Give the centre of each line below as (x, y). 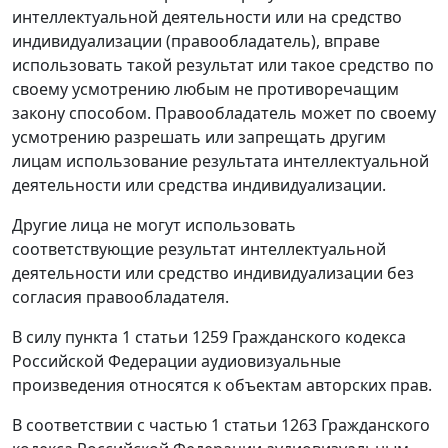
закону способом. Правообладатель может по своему (224, 113)
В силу (38, 337)
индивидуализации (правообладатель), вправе (196, 41)
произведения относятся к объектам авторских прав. (222, 385)
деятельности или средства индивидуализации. (199, 185)
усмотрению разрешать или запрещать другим (199, 137)
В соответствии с (80, 425)
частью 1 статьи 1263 (233, 425)
